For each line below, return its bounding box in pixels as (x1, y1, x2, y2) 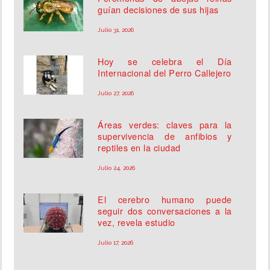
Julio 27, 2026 (98, 90, 134, 97)
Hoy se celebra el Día (98, 55, 232, 68)
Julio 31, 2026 (98, 27, 134, 34)
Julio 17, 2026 (98, 239, 134, 246)
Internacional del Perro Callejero (98, 66, 231, 80)
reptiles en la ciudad (98, 141, 181, 154)
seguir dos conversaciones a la (98, 204, 232, 218)
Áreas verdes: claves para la (98, 118, 232, 131)
